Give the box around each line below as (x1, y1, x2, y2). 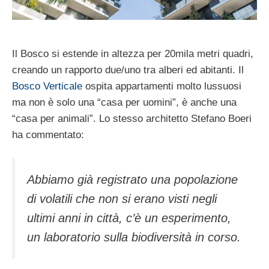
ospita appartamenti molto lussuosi (82, 80, 241, 92)
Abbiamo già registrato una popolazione (27, 173, 238, 187)
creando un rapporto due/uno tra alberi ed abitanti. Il (12, 64, 244, 76)
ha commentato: (12, 128, 84, 141)
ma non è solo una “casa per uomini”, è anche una (12, 96, 237, 108)
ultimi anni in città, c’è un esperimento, (27, 211, 231, 225)
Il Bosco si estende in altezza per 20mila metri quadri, (12, 47, 253, 59)
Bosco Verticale (12, 80, 82, 92)
